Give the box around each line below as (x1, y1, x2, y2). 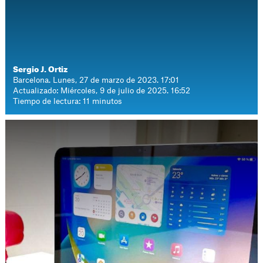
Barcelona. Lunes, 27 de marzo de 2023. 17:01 (13, 76, 180, 84)
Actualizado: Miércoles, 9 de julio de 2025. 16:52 (13, 87, 191, 95)
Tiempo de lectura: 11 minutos (13, 97, 123, 105)
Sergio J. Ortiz (13, 66, 68, 73)
